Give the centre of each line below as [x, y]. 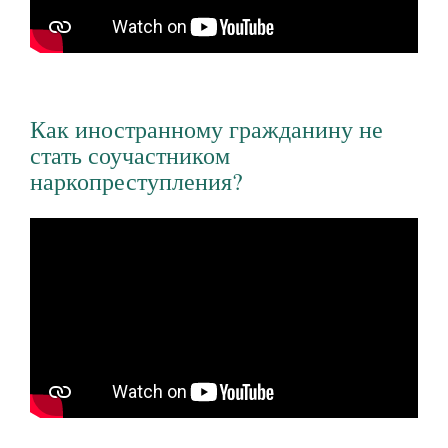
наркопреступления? [136, 180]
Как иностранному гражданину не [206, 128]
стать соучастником [130, 154]
